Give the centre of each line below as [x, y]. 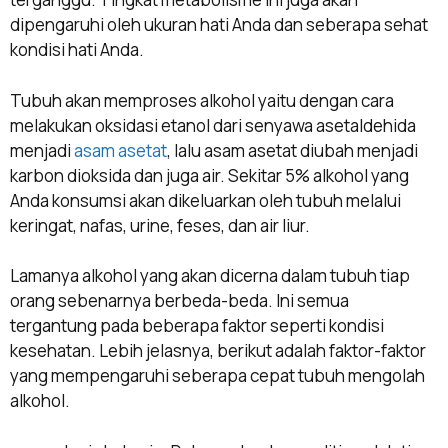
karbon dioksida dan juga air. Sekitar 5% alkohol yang [209, 175]
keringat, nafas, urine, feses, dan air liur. [160, 225]
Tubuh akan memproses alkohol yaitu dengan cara [202, 100]
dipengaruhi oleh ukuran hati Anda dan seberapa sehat [219, 25]
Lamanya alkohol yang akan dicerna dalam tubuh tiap [210, 276]
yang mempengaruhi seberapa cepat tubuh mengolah [217, 376]
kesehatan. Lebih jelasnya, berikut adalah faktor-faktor [218, 351]
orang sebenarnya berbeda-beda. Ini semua [179, 301]
